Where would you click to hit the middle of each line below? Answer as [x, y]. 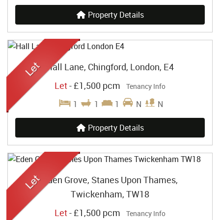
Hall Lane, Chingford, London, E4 [110, 67]
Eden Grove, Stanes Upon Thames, [110, 180]
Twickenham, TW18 [110, 194]
